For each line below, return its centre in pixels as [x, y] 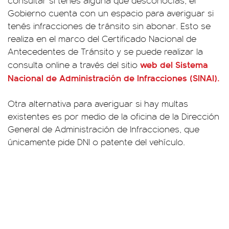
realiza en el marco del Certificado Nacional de [102, 38]
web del [158, 64]
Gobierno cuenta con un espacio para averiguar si [111, 13]
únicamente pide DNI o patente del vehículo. [96, 141]
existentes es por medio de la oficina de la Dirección [113, 116]
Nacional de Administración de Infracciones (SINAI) [112, 77]
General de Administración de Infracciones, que [104, 129]
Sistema [192, 64]
